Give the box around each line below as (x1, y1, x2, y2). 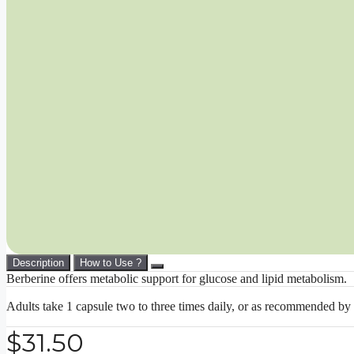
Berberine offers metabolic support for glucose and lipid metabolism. (6, 272, 347, 286)
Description (13, 257, 64, 269)
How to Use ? (80, 257, 141, 269)
